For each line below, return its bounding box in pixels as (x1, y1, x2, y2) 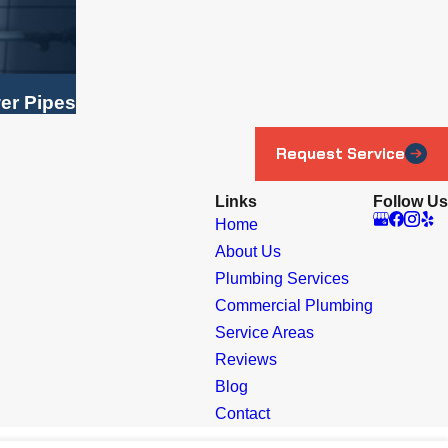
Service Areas (215, 324, 314, 342)
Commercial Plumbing (215, 297, 373, 315)
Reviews (215, 351, 277, 369)
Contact (215, 405, 270, 423)
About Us (215, 243, 281, 261)
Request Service (276, 143, 405, 164)
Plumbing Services (215, 270, 349, 288)
